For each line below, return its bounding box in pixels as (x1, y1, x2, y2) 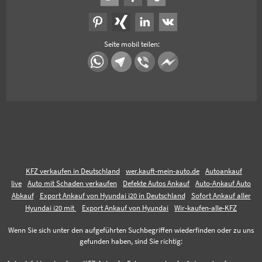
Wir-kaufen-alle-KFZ (174, 203, 237, 212)
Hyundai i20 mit (25, 203, 76, 212)
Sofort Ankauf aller (191, 191, 251, 200)
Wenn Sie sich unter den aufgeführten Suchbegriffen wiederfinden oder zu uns (8, 225, 254, 235)
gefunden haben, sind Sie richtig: (80, 236, 182, 246)
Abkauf (11, 191, 34, 200)
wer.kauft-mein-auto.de (126, 166, 199, 175)
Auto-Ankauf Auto (195, 178, 251, 188)
